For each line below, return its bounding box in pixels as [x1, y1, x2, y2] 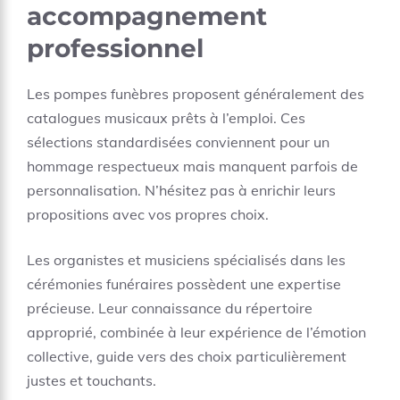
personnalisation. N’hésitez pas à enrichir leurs [27, 181, 336, 199]
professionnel [27, 33, 204, 63]
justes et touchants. [27, 371, 156, 389]
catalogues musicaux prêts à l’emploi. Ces [27, 109, 305, 127]
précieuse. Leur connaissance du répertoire [27, 299, 312, 317]
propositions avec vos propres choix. [27, 205, 269, 223]
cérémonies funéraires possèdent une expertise [27, 275, 341, 293]
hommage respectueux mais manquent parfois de [27, 157, 358, 175]
